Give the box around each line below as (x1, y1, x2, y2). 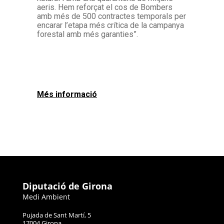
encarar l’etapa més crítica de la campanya (37, 20, 184, 30)
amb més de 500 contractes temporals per (37, 11, 186, 21)
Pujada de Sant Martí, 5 (22, 210, 91, 219)
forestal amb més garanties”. (37, 29, 138, 39)
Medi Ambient (22, 192, 70, 201)
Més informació (37, 89, 97, 99)
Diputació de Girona (22, 180, 112, 192)
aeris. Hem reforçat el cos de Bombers (37, 2, 172, 12)
